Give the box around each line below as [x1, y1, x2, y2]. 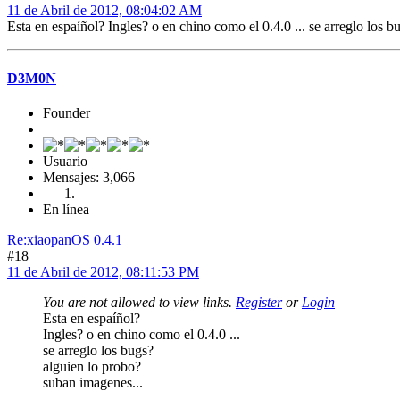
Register [236, 294, 282, 310]
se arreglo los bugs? [43, 342, 154, 358]
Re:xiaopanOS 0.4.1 [7, 231, 122, 247]
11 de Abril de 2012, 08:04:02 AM [7, 3, 202, 19]
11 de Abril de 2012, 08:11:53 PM [7, 263, 199, 279]
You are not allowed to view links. [43, 294, 236, 310]
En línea [43, 201, 89, 217]
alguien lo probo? [43, 358, 141, 374]
